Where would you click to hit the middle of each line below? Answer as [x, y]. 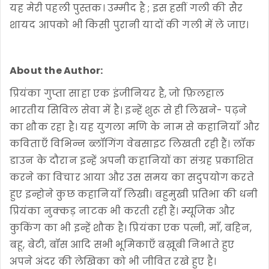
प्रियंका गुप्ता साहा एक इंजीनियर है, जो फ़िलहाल [117, 93]
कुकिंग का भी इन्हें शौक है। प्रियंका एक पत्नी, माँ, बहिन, [131, 228]
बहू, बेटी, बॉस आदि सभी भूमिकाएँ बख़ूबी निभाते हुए [122, 244]
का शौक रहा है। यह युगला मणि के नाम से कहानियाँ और [135, 127]
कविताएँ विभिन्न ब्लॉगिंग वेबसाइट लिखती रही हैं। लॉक [133, 144]
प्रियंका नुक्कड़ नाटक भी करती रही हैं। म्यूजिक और [122, 211]
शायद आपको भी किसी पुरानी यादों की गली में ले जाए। [129, 25]
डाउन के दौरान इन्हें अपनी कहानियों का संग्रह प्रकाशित [132, 160]
